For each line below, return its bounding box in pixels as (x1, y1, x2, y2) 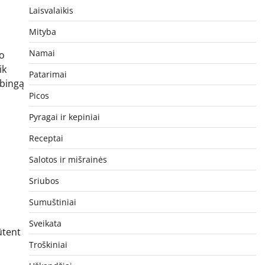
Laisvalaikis (28, 4, 73, 16)
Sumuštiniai (28, 196, 76, 208)
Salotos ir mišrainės (28, 153, 107, 165)
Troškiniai (28, 238, 67, 250)
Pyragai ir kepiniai (28, 111, 100, 122)
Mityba (28, 25, 56, 37)
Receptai (28, 132, 63, 144)
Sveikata (28, 217, 62, 229)
